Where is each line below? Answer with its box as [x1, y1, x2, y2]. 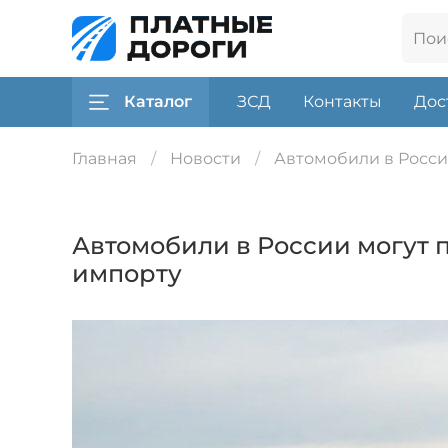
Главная [72, 149, 137, 169]
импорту [72, 258, 182, 288]
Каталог [124, 91, 192, 111]
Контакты [303, 91, 382, 111]
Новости [170, 149, 241, 169]
